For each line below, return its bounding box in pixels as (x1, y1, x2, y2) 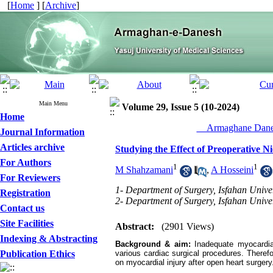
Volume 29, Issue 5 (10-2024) (122, 102, 239, 112)
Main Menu (39, 100, 68, 107)
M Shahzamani (115, 165, 173, 175)
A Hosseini (211, 165, 253, 175)
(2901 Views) (161, 221, 214, 232)
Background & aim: (115, 239, 195, 249)
